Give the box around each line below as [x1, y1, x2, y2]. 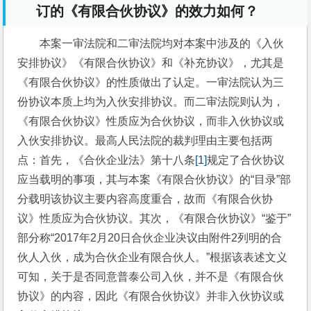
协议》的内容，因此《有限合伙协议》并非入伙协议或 [17, 289, 285, 302]
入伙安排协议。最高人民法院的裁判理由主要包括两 [17, 134, 274, 146]
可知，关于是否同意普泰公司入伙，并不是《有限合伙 [17, 270, 285, 283]
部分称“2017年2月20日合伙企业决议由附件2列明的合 [17, 231, 283, 244]
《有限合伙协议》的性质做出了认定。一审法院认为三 [17, 76, 285, 88]
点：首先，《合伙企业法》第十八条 [17, 153, 196, 166]
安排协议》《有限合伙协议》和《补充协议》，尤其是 [17, 56, 285, 69]
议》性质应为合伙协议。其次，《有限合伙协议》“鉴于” [17, 212, 292, 224]
